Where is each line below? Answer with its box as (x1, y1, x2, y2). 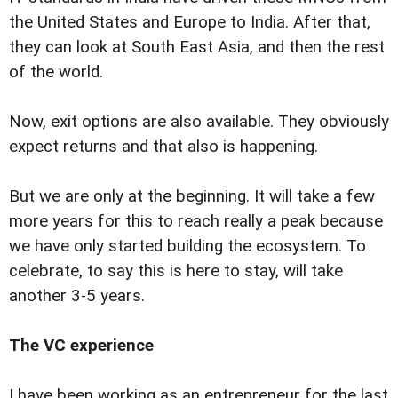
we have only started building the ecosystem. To (9, 236, 366, 257)
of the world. (9, 62, 103, 83)
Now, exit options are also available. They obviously (9, 112, 389, 132)
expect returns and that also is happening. (9, 137, 318, 157)
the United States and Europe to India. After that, (9, 12, 370, 33)
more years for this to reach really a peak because (9, 211, 383, 232)
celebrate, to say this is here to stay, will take (9, 261, 343, 282)
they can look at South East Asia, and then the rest (9, 37, 385, 58)
